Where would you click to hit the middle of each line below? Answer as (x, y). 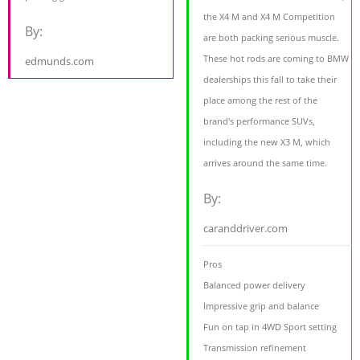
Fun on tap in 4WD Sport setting (270, 326)
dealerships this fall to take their (270, 79)
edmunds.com (59, 61)
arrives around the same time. (266, 162)
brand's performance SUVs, (260, 121)
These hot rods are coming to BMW (276, 58)
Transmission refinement (255, 347)
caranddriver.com (246, 228)
